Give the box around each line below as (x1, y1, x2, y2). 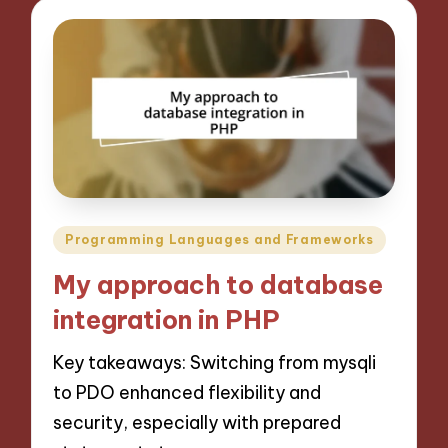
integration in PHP (53, 303, 281, 336)
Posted (51, 226, 112, 248)
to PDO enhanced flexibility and (53, 381, 322, 405)
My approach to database (53, 268, 384, 301)
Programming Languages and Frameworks (65, 232, 374, 248)
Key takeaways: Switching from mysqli (53, 351, 377, 375)
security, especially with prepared (53, 411, 342, 435)
